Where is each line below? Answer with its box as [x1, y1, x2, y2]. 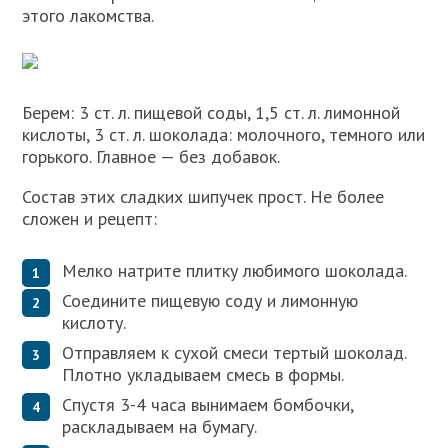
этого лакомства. [22, 3, 155, 27]
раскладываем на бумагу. [62, 415, 258, 439]
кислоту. [62, 311, 127, 335]
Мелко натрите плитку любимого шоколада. [62, 259, 408, 283]
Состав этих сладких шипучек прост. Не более [22, 184, 385, 208]
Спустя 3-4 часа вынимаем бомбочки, [62, 393, 354, 417]
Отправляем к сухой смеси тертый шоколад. [62, 341, 407, 365]
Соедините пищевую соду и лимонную [62, 289, 359, 313]
